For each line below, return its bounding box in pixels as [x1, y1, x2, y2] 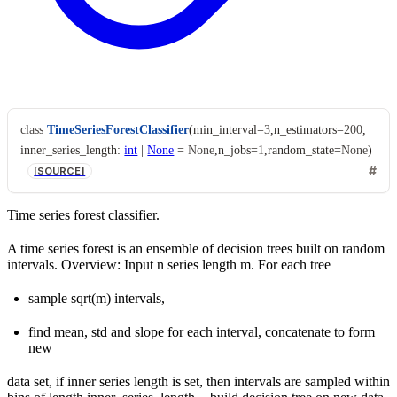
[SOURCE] [34, 164, 86, 177]
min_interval [192, 122, 257, 136]
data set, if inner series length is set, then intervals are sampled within [7, 373, 390, 389]
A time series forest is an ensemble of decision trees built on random [7, 240, 385, 256]
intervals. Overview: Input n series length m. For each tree [7, 256, 331, 272]
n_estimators [273, 122, 337, 136]
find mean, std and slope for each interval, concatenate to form [28, 323, 375, 339]
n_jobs [218, 143, 252, 157]
